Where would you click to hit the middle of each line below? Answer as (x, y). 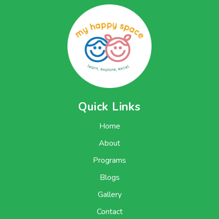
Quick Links (109, 107)
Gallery (109, 195)
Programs (109, 161)
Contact (109, 212)
